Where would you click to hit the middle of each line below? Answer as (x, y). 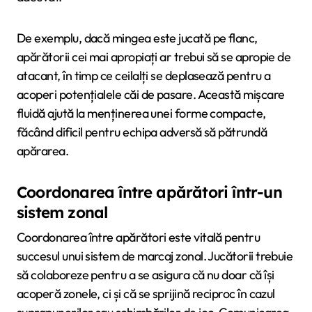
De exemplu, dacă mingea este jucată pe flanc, (137, 38)
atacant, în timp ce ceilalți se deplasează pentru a (144, 76)
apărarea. (43, 151)
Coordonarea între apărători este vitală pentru (139, 237)
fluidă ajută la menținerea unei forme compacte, (141, 114)
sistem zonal (62, 213)
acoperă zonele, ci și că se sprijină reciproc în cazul (146, 293)
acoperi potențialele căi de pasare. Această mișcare (151, 95)
